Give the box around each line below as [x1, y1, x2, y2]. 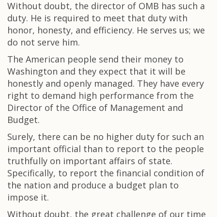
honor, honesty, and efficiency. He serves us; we [7, 24, 205, 36]
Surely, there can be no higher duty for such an [7, 131, 204, 142]
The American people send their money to [7, 53, 184, 65]
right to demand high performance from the [7, 90, 194, 101]
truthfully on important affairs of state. [7, 155, 172, 167]
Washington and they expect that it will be [7, 65, 186, 77]
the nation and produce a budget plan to [7, 179, 179, 191]
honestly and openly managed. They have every [7, 77, 204, 89]
